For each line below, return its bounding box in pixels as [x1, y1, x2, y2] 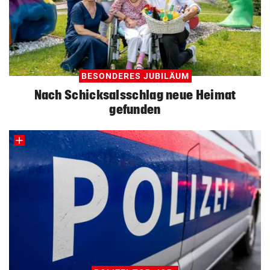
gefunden [109, 102, 161, 117]
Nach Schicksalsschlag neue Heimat [34, 87, 236, 102]
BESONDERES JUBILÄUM [81, 71, 189, 81]
